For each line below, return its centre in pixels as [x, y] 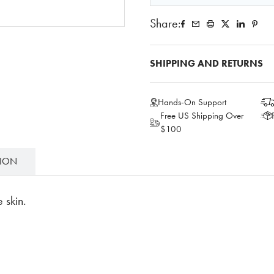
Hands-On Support [192, 102]
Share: [165, 24]
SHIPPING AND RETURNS [206, 63]
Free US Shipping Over [202, 116]
